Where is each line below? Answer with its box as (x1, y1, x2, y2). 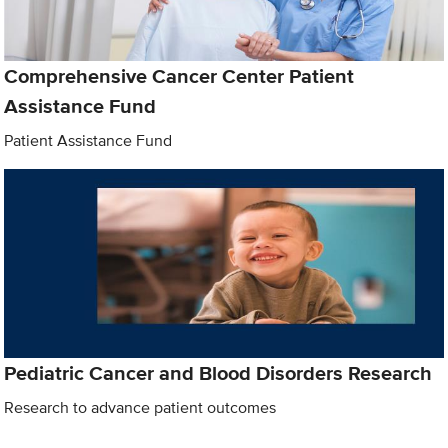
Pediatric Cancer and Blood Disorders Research (4, 357, 433, 388)
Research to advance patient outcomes (4, 395, 277, 419)
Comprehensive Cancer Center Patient (4, 61, 355, 92)
